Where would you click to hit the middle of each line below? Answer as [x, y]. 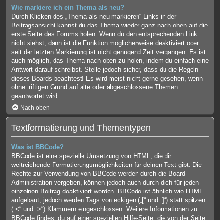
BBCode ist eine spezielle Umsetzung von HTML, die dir [91, 156]
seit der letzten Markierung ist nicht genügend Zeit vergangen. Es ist [109, 52]
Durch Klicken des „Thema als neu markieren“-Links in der [94, 16]
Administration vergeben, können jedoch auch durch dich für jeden [105, 183]
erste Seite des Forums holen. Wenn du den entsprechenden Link [104, 34]
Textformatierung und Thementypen [81, 128]
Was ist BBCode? [38, 147]
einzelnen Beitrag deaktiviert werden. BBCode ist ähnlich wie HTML [107, 192]
